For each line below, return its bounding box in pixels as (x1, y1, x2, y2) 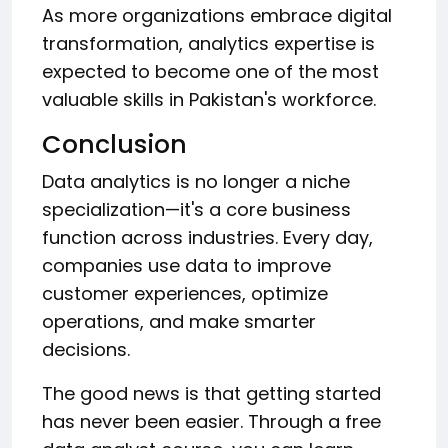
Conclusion (42, 126, 187, 162)
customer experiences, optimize (42, 280, 328, 306)
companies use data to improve (42, 252, 331, 278)
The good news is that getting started (42, 380, 381, 406)
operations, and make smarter (42, 308, 316, 334)
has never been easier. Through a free (42, 408, 381, 434)
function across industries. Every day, (42, 224, 373, 250)
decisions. (42, 336, 130, 362)
